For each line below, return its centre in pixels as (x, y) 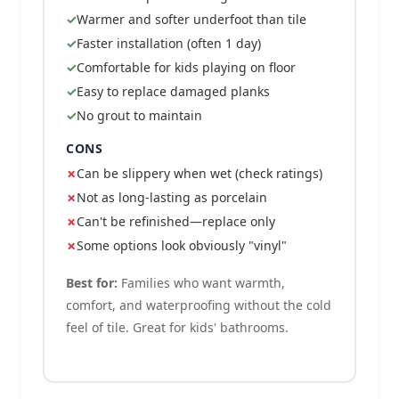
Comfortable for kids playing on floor (186, 67)
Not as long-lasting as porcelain (172, 197)
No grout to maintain (139, 115)
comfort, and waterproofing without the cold (199, 305)
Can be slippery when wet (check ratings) (199, 173)
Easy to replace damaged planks (173, 91)
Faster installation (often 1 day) (169, 43)
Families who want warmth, (201, 283)
